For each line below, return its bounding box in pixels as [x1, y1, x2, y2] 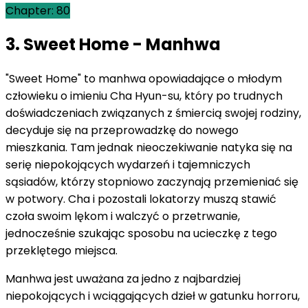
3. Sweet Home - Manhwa [5, 33, 221, 56]
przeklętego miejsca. [5, 243, 118, 259]
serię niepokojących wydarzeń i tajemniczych [5, 157, 250, 173]
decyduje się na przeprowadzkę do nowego [5, 122, 239, 139]
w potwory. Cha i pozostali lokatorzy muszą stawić [5, 191, 276, 208]
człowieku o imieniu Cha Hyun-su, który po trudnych [5, 88, 283, 104]
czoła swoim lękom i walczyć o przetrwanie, [5, 208, 240, 225]
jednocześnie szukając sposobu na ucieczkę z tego [5, 225, 277, 242]
